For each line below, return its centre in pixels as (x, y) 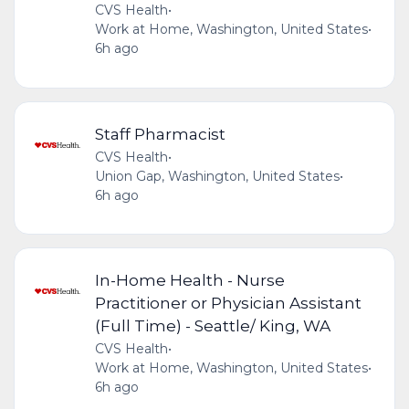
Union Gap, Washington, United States (217, 176)
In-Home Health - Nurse (189, 279)
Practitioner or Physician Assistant (228, 302)
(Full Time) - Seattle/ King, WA (212, 325)
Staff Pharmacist (160, 133)
